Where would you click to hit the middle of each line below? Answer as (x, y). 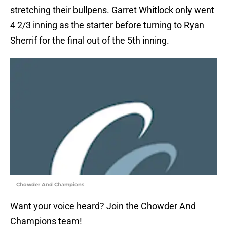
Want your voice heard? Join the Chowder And (103, 206)
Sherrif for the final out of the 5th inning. (90, 41)
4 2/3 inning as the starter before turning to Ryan (107, 25)
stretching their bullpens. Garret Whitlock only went (112, 10)
